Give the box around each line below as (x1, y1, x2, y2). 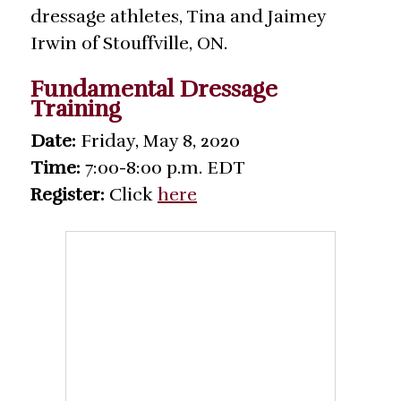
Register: (30, 183, 105, 207)
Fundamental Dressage (30, 74, 277, 105)
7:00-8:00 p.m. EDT (81, 157, 245, 180)
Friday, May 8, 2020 (76, 130, 240, 153)
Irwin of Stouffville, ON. (30, 32, 227, 55)
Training (30, 94, 121, 124)
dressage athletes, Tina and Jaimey (30, 5, 326, 29)
